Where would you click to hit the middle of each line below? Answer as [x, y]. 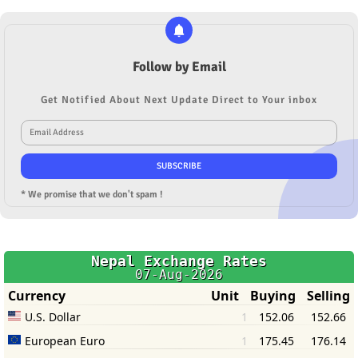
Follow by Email [179, 66]
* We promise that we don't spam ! [92, 194]
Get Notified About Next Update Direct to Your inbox [179, 99]
